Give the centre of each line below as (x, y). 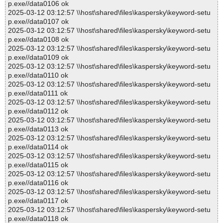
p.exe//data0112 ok (38, 111)
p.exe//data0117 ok (38, 201)
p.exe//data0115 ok (38, 165)
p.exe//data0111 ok (38, 93)
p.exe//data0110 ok (38, 75)
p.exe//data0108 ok (38, 40)
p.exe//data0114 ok (38, 147)
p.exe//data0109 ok (38, 57)
